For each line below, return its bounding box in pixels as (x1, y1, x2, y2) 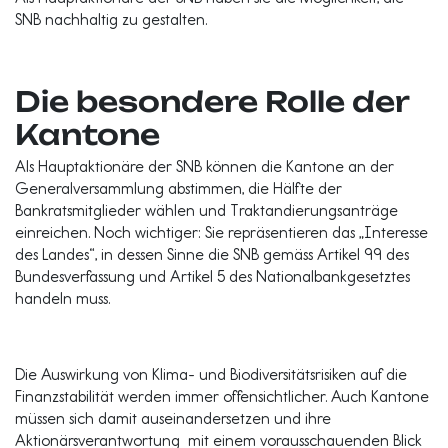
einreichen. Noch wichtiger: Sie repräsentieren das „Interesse (15, 223, 428, 242)
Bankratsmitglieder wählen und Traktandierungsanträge (15, 201, 398, 220)
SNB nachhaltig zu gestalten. (15, 10, 207, 29)
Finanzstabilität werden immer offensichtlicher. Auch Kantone (15, 387, 429, 406)
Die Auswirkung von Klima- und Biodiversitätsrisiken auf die (15, 365, 407, 384)
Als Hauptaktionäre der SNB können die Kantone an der (15, 157, 394, 176)
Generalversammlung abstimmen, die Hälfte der (15, 179, 342, 198)
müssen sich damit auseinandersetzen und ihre (15, 409, 331, 428)
